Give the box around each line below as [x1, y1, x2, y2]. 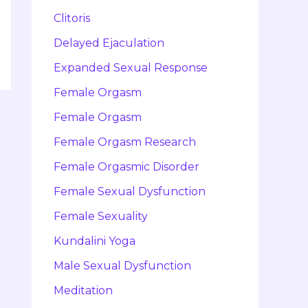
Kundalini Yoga [54, 234, 135, 248]
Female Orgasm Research [54, 135, 196, 149]
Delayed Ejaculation [54, 36, 164, 50]
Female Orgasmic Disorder [54, 160, 199, 174]
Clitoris [54, 12, 90, 25]
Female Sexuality [54, 210, 148, 223]
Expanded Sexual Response [54, 61, 208, 75]
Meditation [54, 284, 113, 298]
